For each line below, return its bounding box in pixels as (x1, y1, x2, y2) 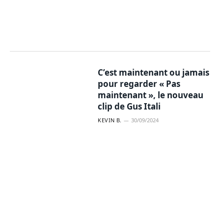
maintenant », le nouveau (98, 89, 204, 101)
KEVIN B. (98, 116, 122, 124)
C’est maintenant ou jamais (98, 67, 210, 78)
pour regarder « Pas (98, 78, 181, 89)
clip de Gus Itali (98, 101, 161, 112)
